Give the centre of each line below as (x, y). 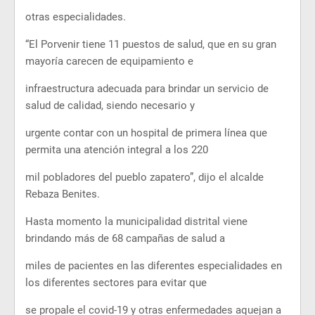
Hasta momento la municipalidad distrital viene (136, 221)
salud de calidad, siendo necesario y (110, 105)
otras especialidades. (76, 17)
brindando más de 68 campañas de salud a (125, 238)
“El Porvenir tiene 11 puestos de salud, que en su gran (151, 44)
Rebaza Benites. (63, 194)
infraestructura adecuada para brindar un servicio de (147, 89)
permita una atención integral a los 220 (117, 150)
